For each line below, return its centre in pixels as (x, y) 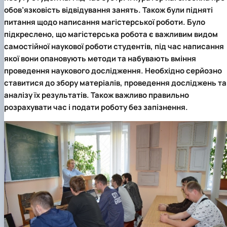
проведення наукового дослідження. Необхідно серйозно (113, 71)
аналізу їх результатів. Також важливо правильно (97, 95)
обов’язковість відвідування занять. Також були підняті (108, 10)
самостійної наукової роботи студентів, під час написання (114, 47)
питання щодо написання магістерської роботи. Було (105, 22)
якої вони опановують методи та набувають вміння (100, 59)
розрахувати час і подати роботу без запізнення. (96, 107)
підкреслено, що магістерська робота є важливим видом (111, 34)
